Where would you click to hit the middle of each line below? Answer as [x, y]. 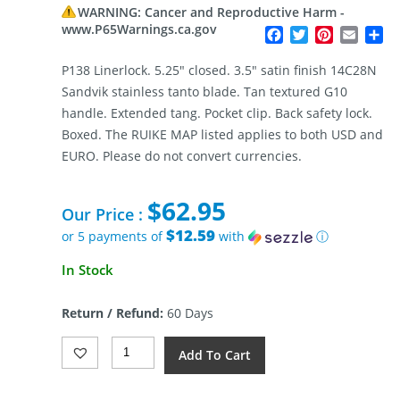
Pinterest [364, 35]
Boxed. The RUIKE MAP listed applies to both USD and [222, 135]
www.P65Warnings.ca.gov [139, 29]
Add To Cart [215, 354]
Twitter [332, 35]
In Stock [87, 270]
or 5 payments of [113, 237]
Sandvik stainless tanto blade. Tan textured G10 [204, 92]
